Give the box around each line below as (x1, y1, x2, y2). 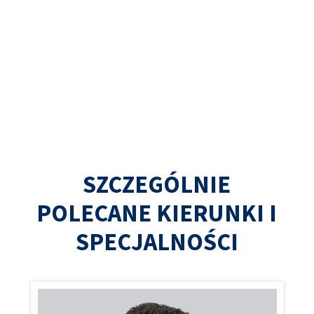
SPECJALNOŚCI (75, 225, 238, 260)
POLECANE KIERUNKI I (36, 196, 278, 231)
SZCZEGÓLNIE (83, 168, 231, 203)
